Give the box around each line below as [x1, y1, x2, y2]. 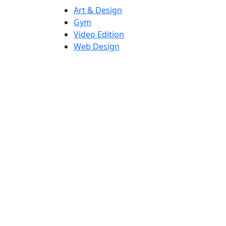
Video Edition [74, 29, 124, 40]
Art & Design [74, 5, 122, 16]
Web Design [74, 41, 120, 52]
